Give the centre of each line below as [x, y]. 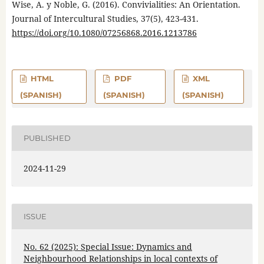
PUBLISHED [47, 138]
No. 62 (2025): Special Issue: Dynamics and [108, 246]
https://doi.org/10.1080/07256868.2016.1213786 [104, 32]
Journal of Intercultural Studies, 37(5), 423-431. [105, 18]
